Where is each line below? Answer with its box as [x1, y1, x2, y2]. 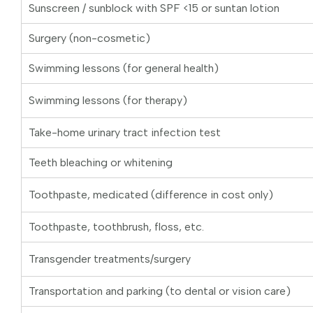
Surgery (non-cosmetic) [29, 31, 150, 45]
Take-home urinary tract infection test [29, 126, 221, 140]
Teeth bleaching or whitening [29, 156, 173, 170]
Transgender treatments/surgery [29, 252, 191, 266]
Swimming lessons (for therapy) [29, 94, 187, 108]
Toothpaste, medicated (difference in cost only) [29, 188, 273, 202]
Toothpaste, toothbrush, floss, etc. [29, 220, 204, 234]
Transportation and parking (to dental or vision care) [29, 284, 291, 298]
